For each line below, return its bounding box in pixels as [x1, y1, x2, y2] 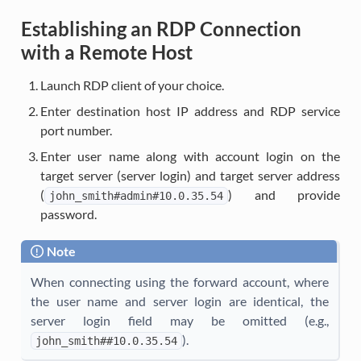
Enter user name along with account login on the [39, 148, 341, 164]
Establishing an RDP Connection [20, 17, 301, 41]
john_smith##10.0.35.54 [35, 334, 177, 348]
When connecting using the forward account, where [30, 274, 330, 290]
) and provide [227, 187, 341, 203]
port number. [39, 122, 112, 139]
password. [39, 206, 97, 222]
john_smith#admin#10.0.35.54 [48, 189, 223, 203]
